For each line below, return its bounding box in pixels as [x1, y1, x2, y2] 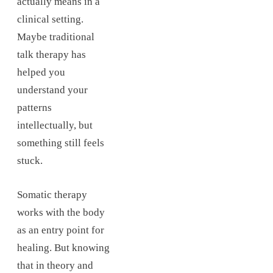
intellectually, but [17, 119, 93, 132]
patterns [17, 102, 52, 114]
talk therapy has [17, 49, 86, 61]
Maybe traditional [17, 31, 94, 43]
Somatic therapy [17, 189, 87, 201]
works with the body [17, 207, 105, 219]
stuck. [17, 155, 43, 167]
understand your [17, 84, 88, 96]
